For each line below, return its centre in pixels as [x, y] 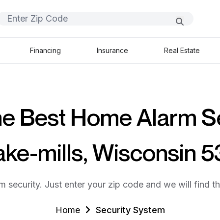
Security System [130, 210]
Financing [45, 50]
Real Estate [182, 50]
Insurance [112, 50]
